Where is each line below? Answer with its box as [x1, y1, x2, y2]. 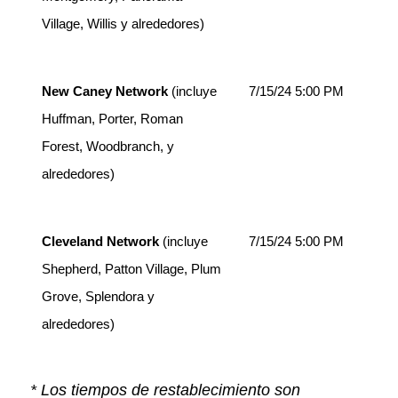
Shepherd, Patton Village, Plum [41, 260, 221, 276]
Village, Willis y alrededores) [41, 15, 204, 31]
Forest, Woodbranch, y [41, 138, 174, 154]
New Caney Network [41, 83, 168, 99]
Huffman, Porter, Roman [41, 110, 183, 126]
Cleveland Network [41, 233, 159, 249]
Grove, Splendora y [41, 288, 155, 304]
